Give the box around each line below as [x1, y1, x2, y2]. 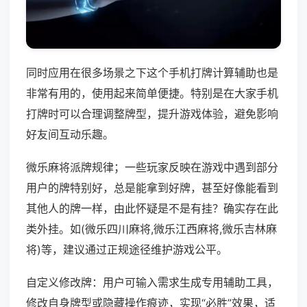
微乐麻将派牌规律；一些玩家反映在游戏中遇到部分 [26, 160, 278, 175]
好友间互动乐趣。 [26, 127, 114, 142]
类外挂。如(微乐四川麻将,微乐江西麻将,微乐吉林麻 [26, 222, 277, 236]
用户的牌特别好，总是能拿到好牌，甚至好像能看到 [26, 181, 278, 195]
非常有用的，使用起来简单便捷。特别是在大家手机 [26, 86, 278, 101]
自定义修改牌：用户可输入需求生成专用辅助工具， [26, 275, 278, 290]
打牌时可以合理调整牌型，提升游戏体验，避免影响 [26, 107, 278, 121]
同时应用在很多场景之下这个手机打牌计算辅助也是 [26, 66, 278, 80]
